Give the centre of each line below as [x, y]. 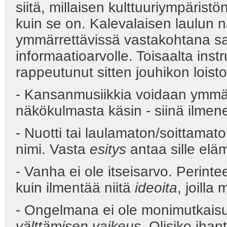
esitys [108, 149]
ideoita [156, 188]
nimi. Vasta [53, 149]
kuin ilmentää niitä [75, 188]
